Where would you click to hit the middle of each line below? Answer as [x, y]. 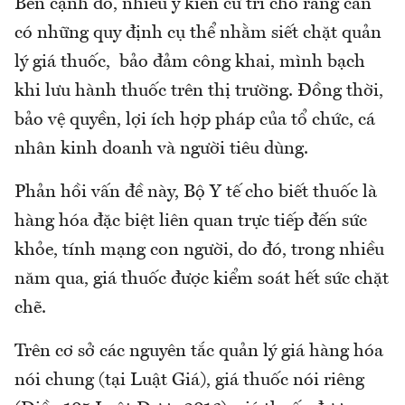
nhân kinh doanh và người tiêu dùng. [161, 149]
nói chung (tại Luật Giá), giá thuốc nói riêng [189, 380]
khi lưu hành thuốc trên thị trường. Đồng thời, [199, 91]
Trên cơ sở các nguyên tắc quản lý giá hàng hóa [199, 351]
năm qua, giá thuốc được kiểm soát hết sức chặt [202, 279]
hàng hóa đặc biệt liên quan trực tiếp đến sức [191, 221]
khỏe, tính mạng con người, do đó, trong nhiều [199, 250]
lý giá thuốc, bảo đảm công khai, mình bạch [190, 62]
